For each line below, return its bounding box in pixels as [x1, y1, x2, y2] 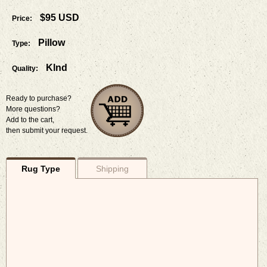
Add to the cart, [6, 115, 54, 124]
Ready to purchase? [6, 94, 72, 103]
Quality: [12, 64, 38, 73]
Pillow [38, 37, 65, 48]
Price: [12, 14, 32, 23]
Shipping [95, 163, 129, 173]
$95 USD [40, 12, 79, 23]
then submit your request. [6, 126, 88, 135]
